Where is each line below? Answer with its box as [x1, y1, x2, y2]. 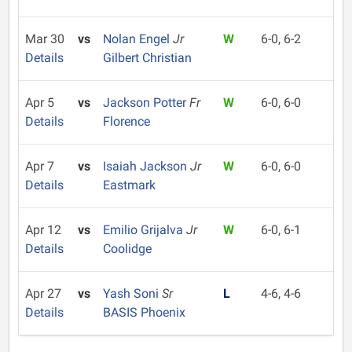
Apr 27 [25, 286, 61, 301]
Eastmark [102, 178, 156, 192]
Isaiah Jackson [102, 159, 190, 174]
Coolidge [102, 241, 152, 256]
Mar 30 [25, 31, 64, 46]
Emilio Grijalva [102, 222, 186, 237]
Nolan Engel [102, 31, 173, 46]
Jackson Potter [102, 95, 189, 110]
